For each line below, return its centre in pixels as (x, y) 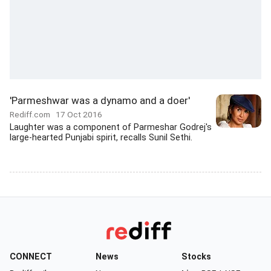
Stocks (196, 257)
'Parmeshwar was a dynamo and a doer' (100, 100)
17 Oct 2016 (79, 114)
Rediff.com (33, 114)
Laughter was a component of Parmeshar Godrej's (111, 127)
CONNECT (31, 257)
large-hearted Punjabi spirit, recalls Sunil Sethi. (101, 138)
